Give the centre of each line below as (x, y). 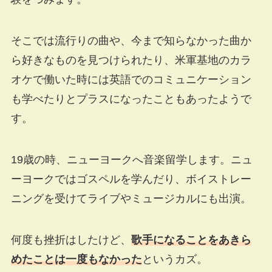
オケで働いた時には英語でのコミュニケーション (131, 80)
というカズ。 (175, 259)
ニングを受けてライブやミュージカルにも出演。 (131, 198)
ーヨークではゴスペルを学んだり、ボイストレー (131, 179)
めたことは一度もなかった (76, 259)
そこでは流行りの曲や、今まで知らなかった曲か (131, 41)
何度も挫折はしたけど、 (71, 240)
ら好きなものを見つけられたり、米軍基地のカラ (131, 60)
